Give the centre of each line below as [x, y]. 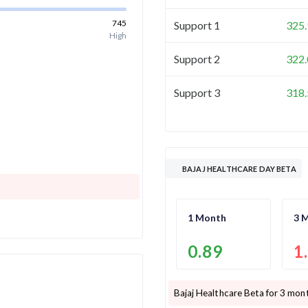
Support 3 [197, 92]
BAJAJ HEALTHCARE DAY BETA [239, 168]
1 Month [207, 217]
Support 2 [197, 58]
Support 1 [197, 25]
